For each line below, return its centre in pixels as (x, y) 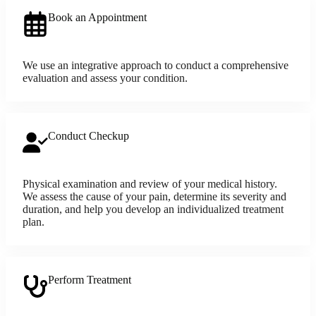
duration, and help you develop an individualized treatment (153, 209)
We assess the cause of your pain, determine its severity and (154, 196)
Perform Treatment (90, 279)
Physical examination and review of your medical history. (150, 183)
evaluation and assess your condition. (105, 78)
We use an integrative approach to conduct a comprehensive (156, 65)
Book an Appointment (97, 17)
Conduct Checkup (89, 135)
